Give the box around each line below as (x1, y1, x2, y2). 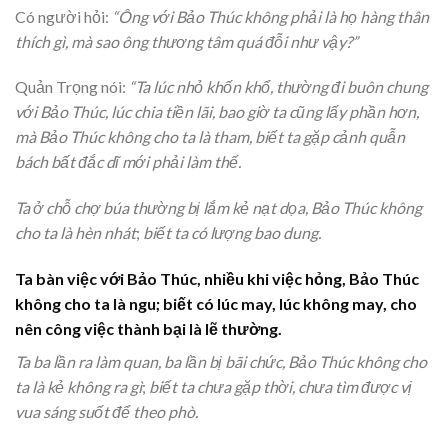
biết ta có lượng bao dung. (140, 223, 321, 243)
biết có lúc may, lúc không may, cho (160, 293, 417, 313)
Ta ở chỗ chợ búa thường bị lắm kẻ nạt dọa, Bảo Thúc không (15, 198, 422, 218)
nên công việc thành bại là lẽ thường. (15, 318, 282, 338)
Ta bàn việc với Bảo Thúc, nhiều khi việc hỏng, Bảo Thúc (15, 268, 419, 288)
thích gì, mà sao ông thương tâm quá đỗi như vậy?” (15, 31, 358, 51)
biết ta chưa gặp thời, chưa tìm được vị (146, 376, 412, 396)
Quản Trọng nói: (15, 77, 129, 97)
